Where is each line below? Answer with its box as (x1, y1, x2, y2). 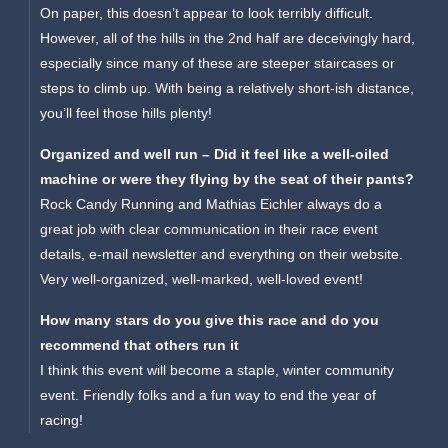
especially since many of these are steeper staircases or (40, 55, 396, 72)
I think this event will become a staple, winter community (40, 362, 395, 379)
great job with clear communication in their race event (40, 221, 379, 238)
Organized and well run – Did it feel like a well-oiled (40, 146, 390, 163)
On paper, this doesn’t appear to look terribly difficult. (40, 5, 374, 22)
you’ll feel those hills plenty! (40, 105, 213, 122)
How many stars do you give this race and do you (40, 312, 380, 329)
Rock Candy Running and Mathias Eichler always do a (40, 196, 383, 213)
